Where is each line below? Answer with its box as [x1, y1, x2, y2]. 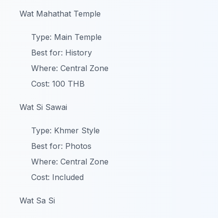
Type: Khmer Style [31, 126, 100, 135]
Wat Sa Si [19, 196, 55, 205]
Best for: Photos [31, 141, 91, 151]
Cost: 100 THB [31, 79, 85, 89]
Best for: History [31, 48, 92, 57]
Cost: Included [31, 172, 84, 182]
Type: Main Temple [31, 32, 102, 42]
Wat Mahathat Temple [19, 9, 101, 18]
